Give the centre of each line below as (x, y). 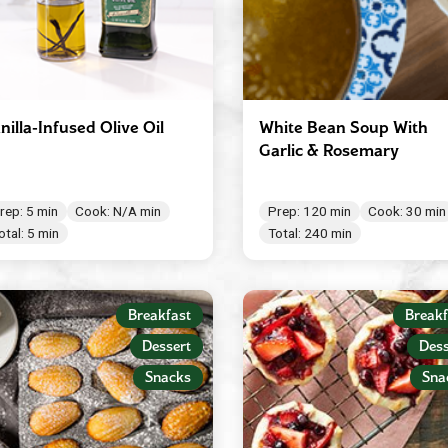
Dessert (166, 346)
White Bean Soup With (343, 127)
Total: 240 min (309, 233)
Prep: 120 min (309, 211)
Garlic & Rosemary (328, 150)
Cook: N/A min (118, 211)
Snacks (167, 377)
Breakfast (159, 315)
